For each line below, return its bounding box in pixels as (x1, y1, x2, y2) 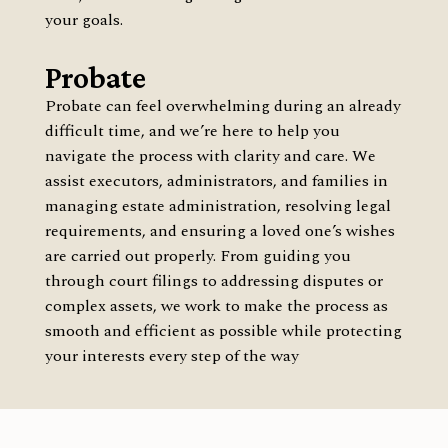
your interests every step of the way (44, 343, 299, 368)
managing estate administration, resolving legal (44, 193, 391, 218)
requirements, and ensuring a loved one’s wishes (44, 218, 395, 243)
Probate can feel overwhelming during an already (44, 93, 401, 118)
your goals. (44, 7, 123, 32)
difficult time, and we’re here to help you (44, 118, 340, 143)
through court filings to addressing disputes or (44, 268, 383, 293)
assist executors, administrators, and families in (44, 168, 388, 193)
